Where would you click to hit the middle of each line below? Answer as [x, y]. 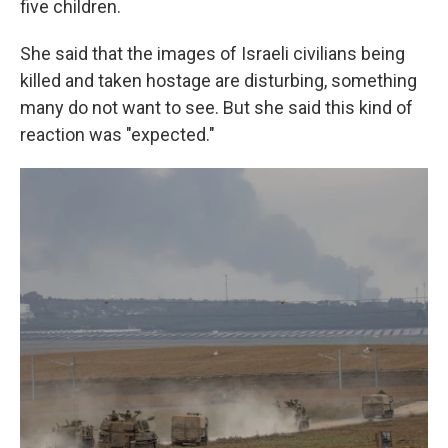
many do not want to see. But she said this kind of [216, 107]
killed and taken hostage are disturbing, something [218, 80]
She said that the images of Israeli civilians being [212, 53]
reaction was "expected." [117, 134]
